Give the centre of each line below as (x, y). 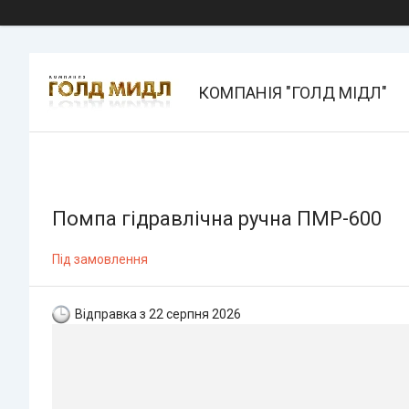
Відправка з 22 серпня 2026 (158, 314)
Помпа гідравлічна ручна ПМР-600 (217, 219)
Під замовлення (100, 259)
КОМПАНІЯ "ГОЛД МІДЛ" (293, 92)
